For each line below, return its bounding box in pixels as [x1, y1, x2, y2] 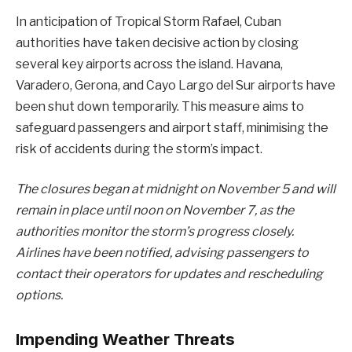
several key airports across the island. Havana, [16, 56, 283, 71]
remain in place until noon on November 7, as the [16, 203, 294, 218]
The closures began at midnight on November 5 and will [16, 181, 335, 197]
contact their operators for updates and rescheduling [16, 266, 323, 282]
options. [16, 288, 63, 303]
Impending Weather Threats [16, 328, 235, 349]
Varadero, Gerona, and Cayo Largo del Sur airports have [16, 77, 335, 93]
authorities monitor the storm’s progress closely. [16, 224, 294, 240]
